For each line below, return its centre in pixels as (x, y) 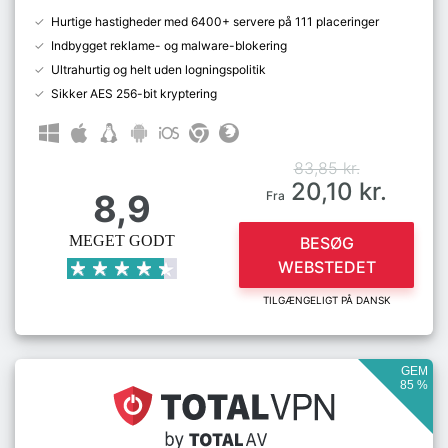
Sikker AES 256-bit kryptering (134, 93)
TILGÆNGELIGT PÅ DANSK (326, 300)
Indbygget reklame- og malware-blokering (169, 45)
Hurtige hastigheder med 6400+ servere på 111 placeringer (215, 21)
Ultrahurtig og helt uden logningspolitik (158, 69)
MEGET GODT (121, 240)
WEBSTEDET (326, 267)
